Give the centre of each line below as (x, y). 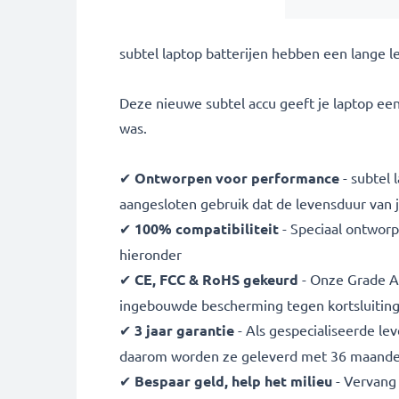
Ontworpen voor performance (239, 177)
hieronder (151, 253)
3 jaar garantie (184, 330)
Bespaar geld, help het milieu (233, 380)
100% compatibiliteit (207, 228)
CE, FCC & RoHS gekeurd (216, 279)
